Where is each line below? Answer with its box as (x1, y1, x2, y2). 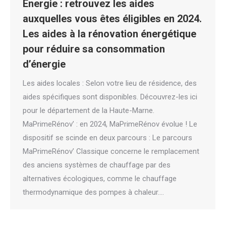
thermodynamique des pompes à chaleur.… (23, 187, 164, 197)
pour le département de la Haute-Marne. (23, 105, 154, 115)
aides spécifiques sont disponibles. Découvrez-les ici (23, 92, 197, 101)
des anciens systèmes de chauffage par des (23, 160, 171, 169)
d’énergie (23, 58, 66, 70)
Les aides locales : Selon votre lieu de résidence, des (23, 78, 197, 88)
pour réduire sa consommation (23, 42, 165, 55)
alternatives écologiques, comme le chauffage (23, 174, 177, 183)
